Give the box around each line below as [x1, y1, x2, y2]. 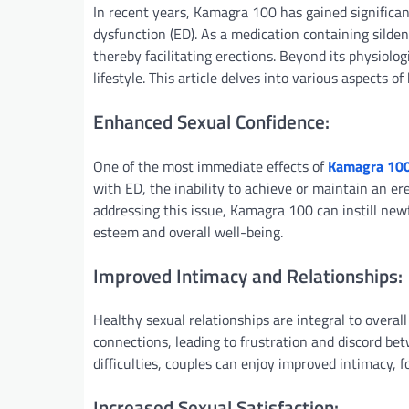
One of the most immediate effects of [93, 154, 328, 177]
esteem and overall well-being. [93, 220, 283, 243]
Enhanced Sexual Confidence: [93, 107, 330, 137]
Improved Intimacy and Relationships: [93, 260, 403, 290]
